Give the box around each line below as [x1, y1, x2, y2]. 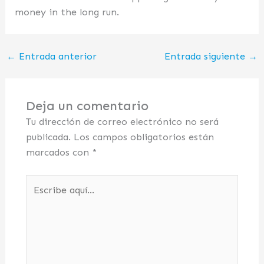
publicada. [25, 131, 71, 143]
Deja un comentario [25, 98, 148, 114]
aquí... [25, 191, 50, 203]
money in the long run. [15, 6, 120, 18]
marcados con [25, 147, 92, 159]
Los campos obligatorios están [73, 131, 214, 143]
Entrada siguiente [164, 50, 249, 62]
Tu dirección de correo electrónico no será [25, 116, 219, 128]
